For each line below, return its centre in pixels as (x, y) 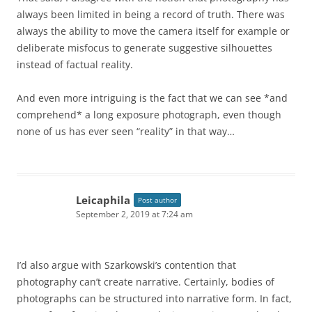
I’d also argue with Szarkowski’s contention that (126, 265)
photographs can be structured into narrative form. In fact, (154, 299)
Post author (157, 200)
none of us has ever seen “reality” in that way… (126, 132)
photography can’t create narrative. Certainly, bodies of (146, 282)
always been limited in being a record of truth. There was (151, 15)
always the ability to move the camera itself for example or (153, 31)
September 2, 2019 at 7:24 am (134, 214)
